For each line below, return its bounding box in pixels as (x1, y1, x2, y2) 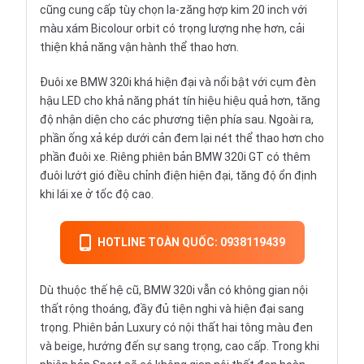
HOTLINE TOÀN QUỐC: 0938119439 (97, 236, 285, 249)
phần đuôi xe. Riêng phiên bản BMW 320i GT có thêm (40, 150, 310, 164)
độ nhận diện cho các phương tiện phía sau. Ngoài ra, (40, 113, 314, 127)
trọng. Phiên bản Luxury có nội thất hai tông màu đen (40, 321, 313, 335)
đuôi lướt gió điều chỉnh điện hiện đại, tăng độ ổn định (40, 169, 317, 183)
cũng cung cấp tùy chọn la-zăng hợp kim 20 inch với (40, 3, 307, 17)
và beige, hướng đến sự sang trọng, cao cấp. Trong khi (40, 340, 319, 353)
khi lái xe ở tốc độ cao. (40, 188, 154, 201)
